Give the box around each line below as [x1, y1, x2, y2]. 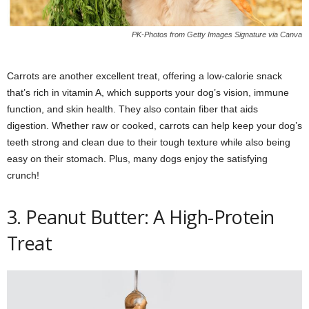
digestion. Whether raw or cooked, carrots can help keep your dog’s [7, 119, 302, 131]
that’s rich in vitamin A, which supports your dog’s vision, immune [7, 86, 289, 98]
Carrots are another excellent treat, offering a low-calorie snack [7, 70, 282, 81]
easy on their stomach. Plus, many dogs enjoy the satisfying [7, 152, 268, 164]
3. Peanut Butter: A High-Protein [7, 203, 275, 230]
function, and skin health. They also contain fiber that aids [7, 103, 258, 114]
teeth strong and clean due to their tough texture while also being [7, 136, 290, 148]
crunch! [7, 169, 39, 181]
